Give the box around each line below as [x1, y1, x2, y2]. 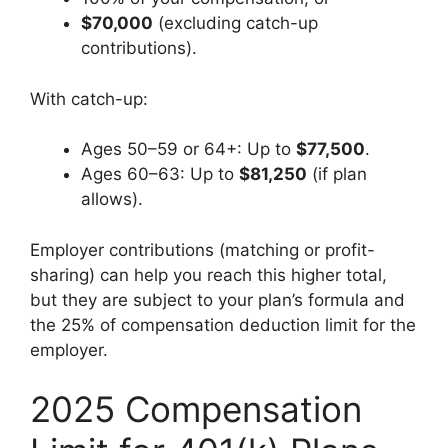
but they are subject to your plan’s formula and [30, 289, 405, 310]
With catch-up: [30, 88, 148, 109]
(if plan [307, 164, 367, 184]
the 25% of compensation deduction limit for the [30, 314, 416, 335]
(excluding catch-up [153, 13, 318, 33]
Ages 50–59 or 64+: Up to [81, 139, 296, 159]
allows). [81, 189, 143, 209]
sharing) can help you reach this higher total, [30, 264, 387, 285]
